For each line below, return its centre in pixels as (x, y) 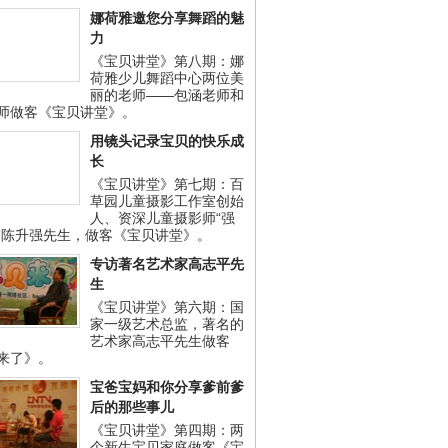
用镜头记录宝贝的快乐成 (167, 141)
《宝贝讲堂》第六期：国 (167, 307)
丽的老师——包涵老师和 (167, 95)
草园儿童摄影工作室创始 (167, 201)
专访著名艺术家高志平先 (167, 264)
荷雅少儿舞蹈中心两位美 (167, 78)
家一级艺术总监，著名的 (167, 324)
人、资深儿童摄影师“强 (162, 218)
